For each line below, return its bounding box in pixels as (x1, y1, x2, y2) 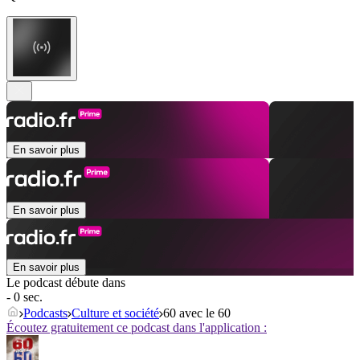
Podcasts (23, 306, 67, 321)
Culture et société (72, 306, 159, 321)
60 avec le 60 (163, 306, 231, 321)
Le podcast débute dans (6, 276, 125, 290)
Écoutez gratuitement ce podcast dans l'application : (6, 321, 267, 335)
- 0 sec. (6, 290, 43, 305)
